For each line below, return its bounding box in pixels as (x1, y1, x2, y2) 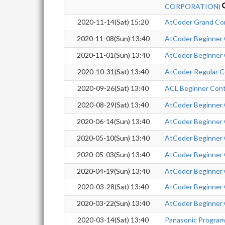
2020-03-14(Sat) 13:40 (77, 215, 149, 224)
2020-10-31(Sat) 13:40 (77, 67, 149, 76)
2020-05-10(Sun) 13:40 (76, 134, 150, 142)
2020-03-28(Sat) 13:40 (77, 182, 149, 191)
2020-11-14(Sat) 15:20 (77, 18, 149, 26)
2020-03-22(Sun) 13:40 (76, 199, 150, 207)
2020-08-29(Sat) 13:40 (77, 100, 149, 109)
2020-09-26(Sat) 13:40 (77, 84, 149, 92)
